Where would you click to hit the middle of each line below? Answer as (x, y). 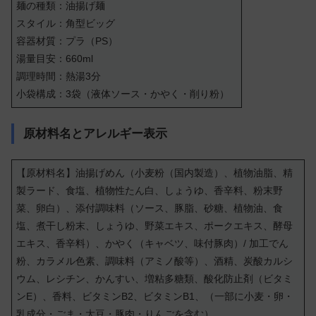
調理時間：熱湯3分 (59, 76)
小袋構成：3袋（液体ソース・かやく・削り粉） (123, 93)
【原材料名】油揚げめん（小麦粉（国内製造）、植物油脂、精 (155, 172)
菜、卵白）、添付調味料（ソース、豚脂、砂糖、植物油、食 (150, 208)
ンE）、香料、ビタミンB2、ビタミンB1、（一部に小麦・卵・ (155, 296)
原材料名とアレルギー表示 (95, 134)
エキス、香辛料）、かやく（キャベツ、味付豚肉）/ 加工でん (153, 243)
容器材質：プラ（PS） (67, 41)
